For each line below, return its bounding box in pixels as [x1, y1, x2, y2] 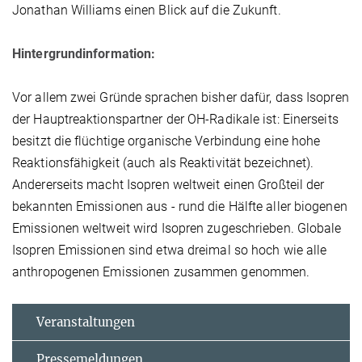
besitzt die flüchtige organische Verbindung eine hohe [12, 133, 321, 149]
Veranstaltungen [36, 314, 135, 330]
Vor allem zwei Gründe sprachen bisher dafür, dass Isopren [12, 89, 349, 105]
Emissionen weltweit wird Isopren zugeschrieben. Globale [12, 220, 342, 236]
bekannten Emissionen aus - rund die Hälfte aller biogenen [12, 198, 347, 214]
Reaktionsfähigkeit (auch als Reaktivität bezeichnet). [12, 154, 314, 170]
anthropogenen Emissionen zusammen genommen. [12, 263, 310, 280]
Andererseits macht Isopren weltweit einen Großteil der [12, 176, 325, 192]
